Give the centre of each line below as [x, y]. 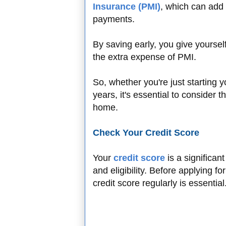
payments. [115, 19]
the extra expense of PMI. [146, 57]
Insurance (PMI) [127, 7]
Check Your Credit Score [146, 133]
